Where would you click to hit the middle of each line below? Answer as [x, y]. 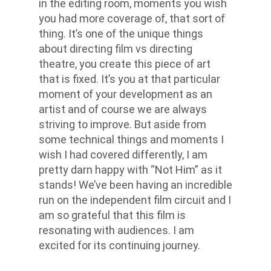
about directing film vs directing [116, 48]
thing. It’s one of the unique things [121, 33]
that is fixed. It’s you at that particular [129, 79]
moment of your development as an [126, 94]
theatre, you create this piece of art [125, 64]
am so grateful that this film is [112, 215]
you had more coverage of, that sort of [132, 18]
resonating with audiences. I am [116, 230]
